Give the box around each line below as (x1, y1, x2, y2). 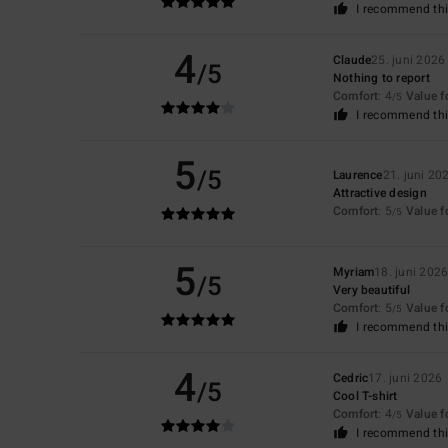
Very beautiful (332, 280, 411, 299)
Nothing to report (332, 68, 430, 87)
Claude (332, 50, 372, 69)
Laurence (332, 165, 383, 184)
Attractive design (332, 183, 427, 202)
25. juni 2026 (371, 50, 446, 69)
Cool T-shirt (332, 386, 398, 405)
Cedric (332, 368, 369, 387)
